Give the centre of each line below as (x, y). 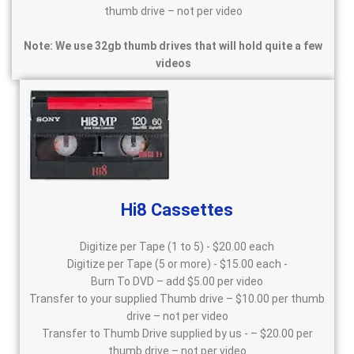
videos (173, 64)
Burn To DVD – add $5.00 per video (177, 282)
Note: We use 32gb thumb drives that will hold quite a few (173, 46)
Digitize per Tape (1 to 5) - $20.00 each (177, 247)
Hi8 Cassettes (177, 210)
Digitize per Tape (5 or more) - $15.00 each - (177, 264)
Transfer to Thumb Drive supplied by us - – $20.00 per (177, 334)
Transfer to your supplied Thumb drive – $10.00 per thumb (177, 299)
